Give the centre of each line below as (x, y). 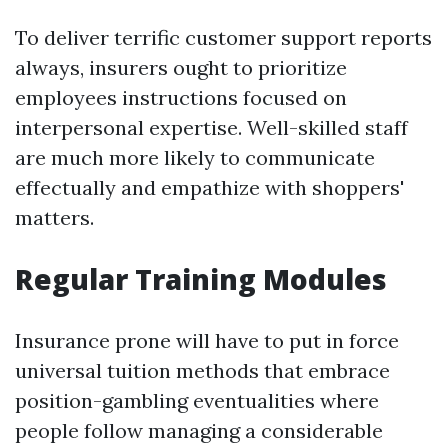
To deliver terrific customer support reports (223, 37)
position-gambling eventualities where (197, 400)
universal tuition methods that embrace (202, 370)
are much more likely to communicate (195, 157)
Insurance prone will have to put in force (207, 340)
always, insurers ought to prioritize (181, 67)
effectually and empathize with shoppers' (209, 187)
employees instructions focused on (181, 97)
